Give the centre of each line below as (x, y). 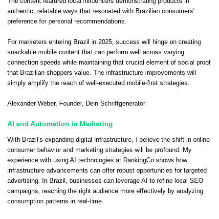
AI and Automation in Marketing (60, 123)
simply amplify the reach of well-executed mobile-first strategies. (99, 83)
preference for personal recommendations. (67, 21)
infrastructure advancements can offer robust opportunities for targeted (107, 170)
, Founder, (70, 103)
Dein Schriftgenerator (115, 103)
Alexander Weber (31, 103)
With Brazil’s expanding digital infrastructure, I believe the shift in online (109, 140)
